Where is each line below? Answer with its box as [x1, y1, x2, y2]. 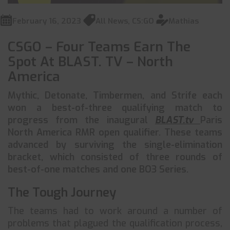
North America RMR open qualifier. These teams [8, 126, 222, 139]
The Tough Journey [8, 184, 116, 201]
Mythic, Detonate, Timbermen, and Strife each [8, 89, 222, 102]
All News [95, 16, 128, 26]
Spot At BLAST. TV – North [8, 53, 173, 71]
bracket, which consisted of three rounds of [8, 151, 222, 163]
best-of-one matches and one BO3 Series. [8, 163, 188, 176]
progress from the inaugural [8, 114, 155, 126]
